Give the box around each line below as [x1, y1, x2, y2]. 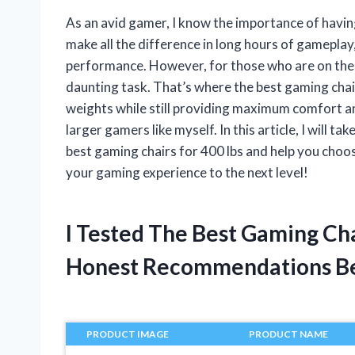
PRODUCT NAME [248, 328, 328, 341]
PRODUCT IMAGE [86, 328, 170, 341]
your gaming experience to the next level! [66, 164, 308, 181]
